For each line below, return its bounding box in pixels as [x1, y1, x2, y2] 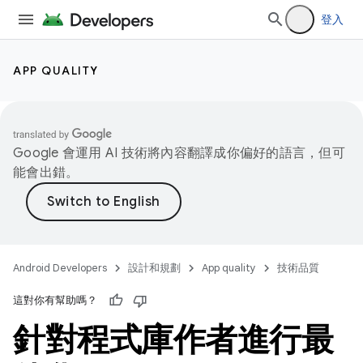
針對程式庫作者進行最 [13, 319, 333, 360]
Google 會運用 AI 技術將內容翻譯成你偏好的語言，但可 [13, 145, 345, 161]
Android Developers [13, 261, 107, 275]
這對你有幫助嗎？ [13, 293, 97, 307]
